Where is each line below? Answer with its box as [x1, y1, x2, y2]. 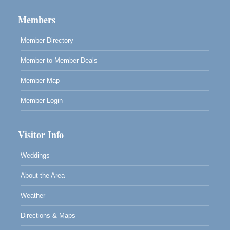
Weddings [21, 151, 50, 160]
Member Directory [21, 36, 73, 45]
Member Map [21, 76, 60, 85]
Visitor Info [18, 128, 64, 142]
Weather [21, 191, 45, 200]
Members [18, 13, 55, 27]
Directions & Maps [21, 212, 75, 220]
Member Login [21, 97, 63, 105]
